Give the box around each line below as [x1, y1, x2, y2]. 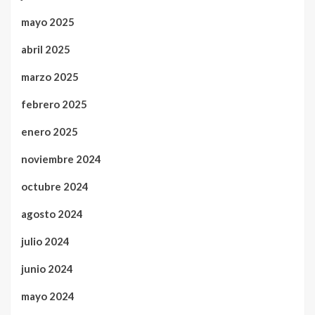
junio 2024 [21, 262, 73, 275]
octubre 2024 [21, 179, 89, 193]
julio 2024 [21, 234, 70, 247]
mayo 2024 [21, 289, 75, 302]
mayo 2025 [21, 15, 75, 28]
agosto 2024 [21, 207, 83, 220]
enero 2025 [21, 124, 78, 138]
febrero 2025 [21, 97, 87, 110]
